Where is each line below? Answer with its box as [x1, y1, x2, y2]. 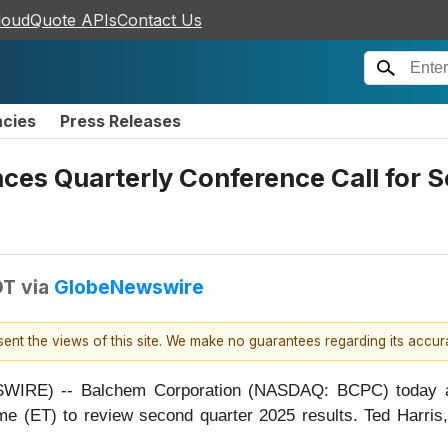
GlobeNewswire [54, 274, 204, 299]
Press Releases [60, 111, 181, 131]
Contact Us [117, 10, 202, 30]
